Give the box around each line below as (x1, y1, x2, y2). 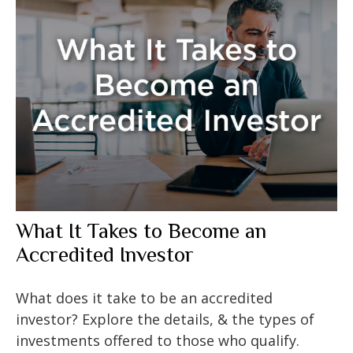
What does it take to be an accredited (16, 288, 273, 307)
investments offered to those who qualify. (16, 330, 299, 350)
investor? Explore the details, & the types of (16, 309, 314, 329)
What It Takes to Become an (16, 218, 266, 243)
